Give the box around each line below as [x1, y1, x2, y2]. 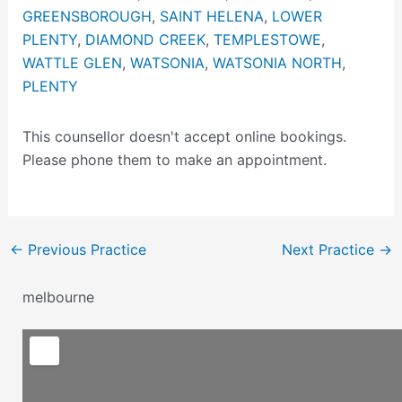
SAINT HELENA [159, 7, 264, 26]
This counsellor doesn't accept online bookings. [22, 127, 346, 146]
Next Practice [282, 240, 380, 258]
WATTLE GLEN [22, 54, 122, 73]
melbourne [22, 287, 94, 306]
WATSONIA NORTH [212, 54, 342, 73]
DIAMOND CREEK [84, 31, 205, 49]
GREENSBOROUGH [22, 7, 152, 26]
